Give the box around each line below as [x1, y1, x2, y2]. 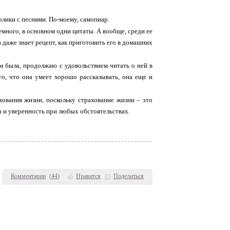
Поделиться [113, 172, 144, 180]
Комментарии [11, 172, 46, 180]
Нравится [76, 172, 101, 180]
